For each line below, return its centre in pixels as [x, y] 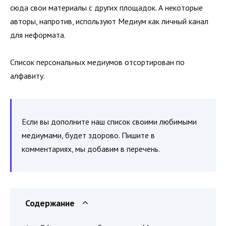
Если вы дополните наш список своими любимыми [109, 122]
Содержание [50, 203]
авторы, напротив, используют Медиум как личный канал [109, 21]
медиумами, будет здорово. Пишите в [88, 135]
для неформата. [38, 35]
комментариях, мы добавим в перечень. [91, 149]
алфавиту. [27, 76]
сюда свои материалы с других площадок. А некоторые [106, 7]
